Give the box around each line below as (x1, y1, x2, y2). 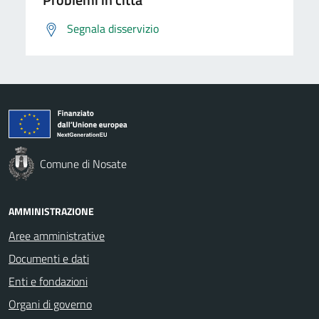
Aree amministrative (9, 226, 105, 244)
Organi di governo (9, 295, 92, 313)
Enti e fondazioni (9, 272, 88, 290)
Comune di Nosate (40, 155, 127, 172)
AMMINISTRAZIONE (9, 203, 94, 219)
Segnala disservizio (67, 19, 159, 37)
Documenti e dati (9, 249, 89, 267)
